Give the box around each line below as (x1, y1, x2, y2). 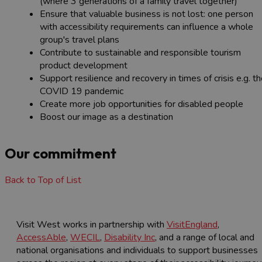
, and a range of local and (155, 230, 254, 244)
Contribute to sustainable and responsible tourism (40, 46, 241, 60)
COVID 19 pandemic (40, 85, 123, 98)
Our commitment (5, 144, 116, 162)
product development (40, 59, 127, 73)
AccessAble (16, 230, 66, 244)
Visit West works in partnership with (16, 218, 167, 231)
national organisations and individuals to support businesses (16, 243, 258, 257)
